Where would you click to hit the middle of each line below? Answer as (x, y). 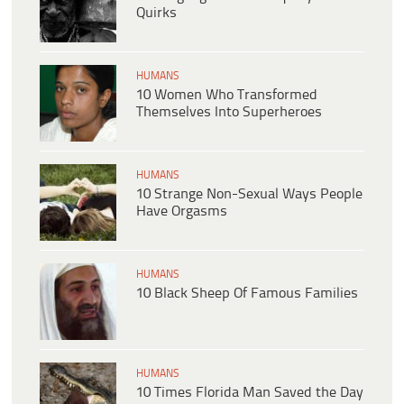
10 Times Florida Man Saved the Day (250, 392)
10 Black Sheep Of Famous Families (247, 293)
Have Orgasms (182, 211)
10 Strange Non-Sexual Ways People (249, 194)
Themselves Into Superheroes (229, 112)
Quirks (156, 13)
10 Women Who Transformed (227, 95)
